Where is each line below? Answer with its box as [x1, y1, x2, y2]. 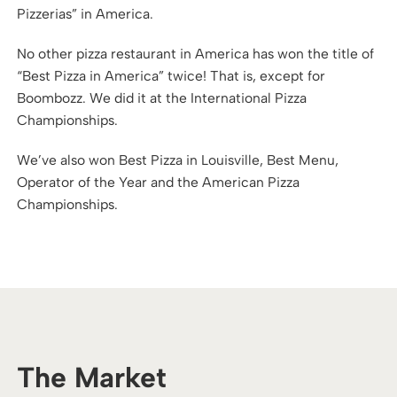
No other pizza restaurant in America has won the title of [17, 44, 375, 62]
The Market [17, 360, 167, 394]
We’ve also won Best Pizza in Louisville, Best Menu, [17, 152, 339, 169]
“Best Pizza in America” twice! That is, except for [17, 66, 326, 84]
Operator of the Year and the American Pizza [17, 174, 300, 191]
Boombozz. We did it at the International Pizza [17, 89, 307, 106]
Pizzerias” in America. [17, 4, 154, 22]
